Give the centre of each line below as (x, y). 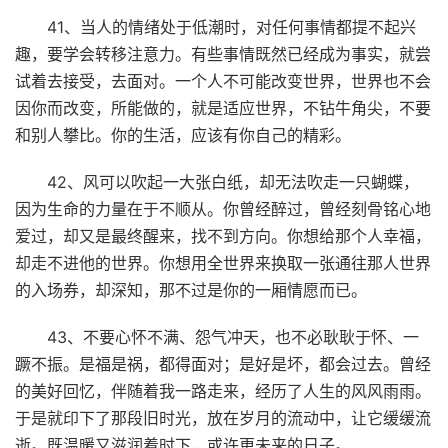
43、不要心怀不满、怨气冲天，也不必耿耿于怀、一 (233, 336)
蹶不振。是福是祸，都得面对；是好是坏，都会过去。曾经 (223, 363)
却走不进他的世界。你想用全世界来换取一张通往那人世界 (223, 262)
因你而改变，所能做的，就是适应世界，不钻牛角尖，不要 (223, 107)
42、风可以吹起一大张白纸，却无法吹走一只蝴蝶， (233, 181)
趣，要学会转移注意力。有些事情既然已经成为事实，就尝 (223, 53)
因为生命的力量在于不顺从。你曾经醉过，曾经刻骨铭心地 (223, 208)
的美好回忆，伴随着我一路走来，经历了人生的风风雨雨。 (223, 390)
